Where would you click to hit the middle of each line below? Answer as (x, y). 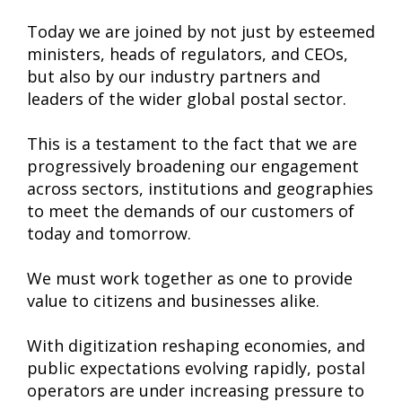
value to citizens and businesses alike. (173, 301)
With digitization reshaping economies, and (196, 345)
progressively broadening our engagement (193, 166)
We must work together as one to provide (190, 278)
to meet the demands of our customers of (191, 211)
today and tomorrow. (109, 233)
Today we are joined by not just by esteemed (201, 31)
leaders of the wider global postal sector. (187, 99)
